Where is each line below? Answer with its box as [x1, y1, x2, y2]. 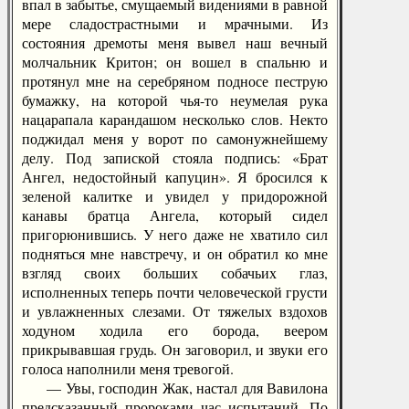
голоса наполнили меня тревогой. [22, 359, 234, 378]
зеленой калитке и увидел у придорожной [22, 186, 328, 205]
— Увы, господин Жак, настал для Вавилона [22, 378, 328, 397]
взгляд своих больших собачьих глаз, [22, 263, 328, 282]
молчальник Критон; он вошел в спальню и [22, 52, 328, 71]
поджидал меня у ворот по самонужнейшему [22, 129, 328, 148]
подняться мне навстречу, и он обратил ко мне [22, 244, 328, 263]
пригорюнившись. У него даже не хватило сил [22, 225, 328, 244]
